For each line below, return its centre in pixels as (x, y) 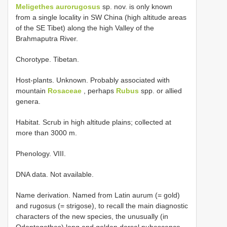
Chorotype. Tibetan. (47, 59)
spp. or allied (160, 90)
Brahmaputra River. (47, 38)
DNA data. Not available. (55, 174)
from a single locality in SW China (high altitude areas (101, 17)
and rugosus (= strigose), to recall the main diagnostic (102, 205)
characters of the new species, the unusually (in (92, 216)
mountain (32, 90)
